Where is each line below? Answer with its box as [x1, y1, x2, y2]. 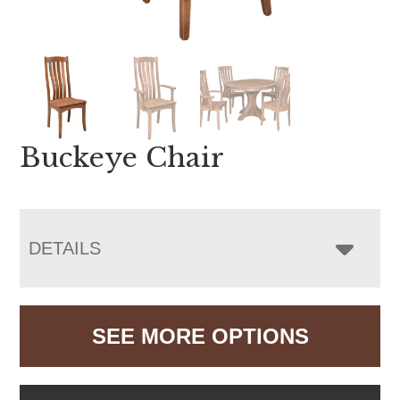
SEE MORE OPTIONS [91, 323, 309, 348]
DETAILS [29, 237, 102, 258]
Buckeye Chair [20, 140, 225, 174]
